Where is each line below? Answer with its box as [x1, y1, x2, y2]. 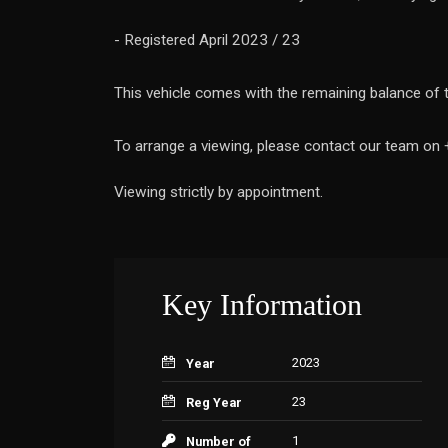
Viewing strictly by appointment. [114, 183, 323, 201]
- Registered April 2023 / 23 [114, 31, 300, 49]
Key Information [162, 288, 362, 321]
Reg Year [186, 395, 242, 410]
